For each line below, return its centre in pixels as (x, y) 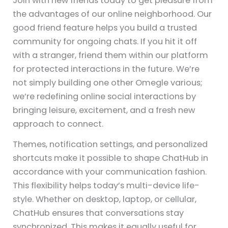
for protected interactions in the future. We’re (106, 69)
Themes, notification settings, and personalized (110, 144)
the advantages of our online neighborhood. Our (112, 14)
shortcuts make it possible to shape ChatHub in (111, 158)
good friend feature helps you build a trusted (105, 27)
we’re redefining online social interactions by (105, 96)
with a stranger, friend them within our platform (111, 55)
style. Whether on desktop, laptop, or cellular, (105, 199)
